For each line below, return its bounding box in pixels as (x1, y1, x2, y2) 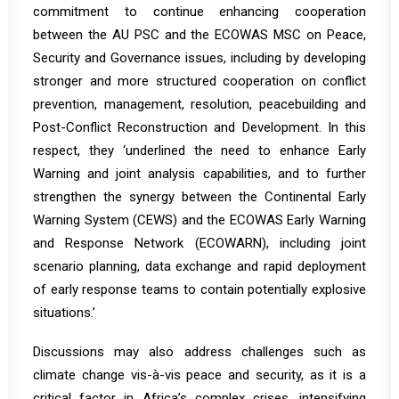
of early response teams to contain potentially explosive (33, 281, 366, 297)
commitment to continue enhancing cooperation (33, 4, 366, 20)
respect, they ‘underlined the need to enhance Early (33, 142, 366, 159)
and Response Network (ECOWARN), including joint (33, 235, 366, 251)
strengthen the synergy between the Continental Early (33, 189, 366, 205)
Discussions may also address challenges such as (33, 344, 366, 360)
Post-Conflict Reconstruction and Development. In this (33, 119, 366, 135)
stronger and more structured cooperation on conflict (33, 73, 366, 89)
